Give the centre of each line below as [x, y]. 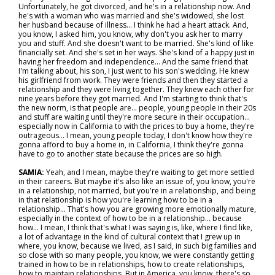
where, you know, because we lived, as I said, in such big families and [137, 246]
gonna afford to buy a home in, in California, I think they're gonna [131, 145]
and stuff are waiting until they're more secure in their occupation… [134, 117]
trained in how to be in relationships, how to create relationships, [131, 264]
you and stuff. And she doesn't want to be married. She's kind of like [136, 43]
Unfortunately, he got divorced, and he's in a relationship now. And [134, 6]
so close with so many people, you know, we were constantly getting [136, 255]
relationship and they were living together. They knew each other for [136, 89]
